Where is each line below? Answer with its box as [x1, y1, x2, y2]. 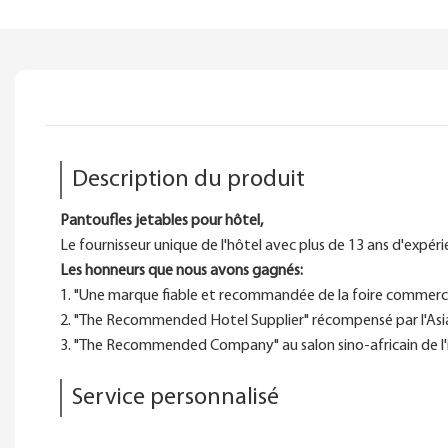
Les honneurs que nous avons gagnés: [60, 262, 303, 279]
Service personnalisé [72, 385, 279, 410]
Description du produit [72, 167, 305, 192]
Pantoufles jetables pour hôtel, [60, 212, 263, 229]
